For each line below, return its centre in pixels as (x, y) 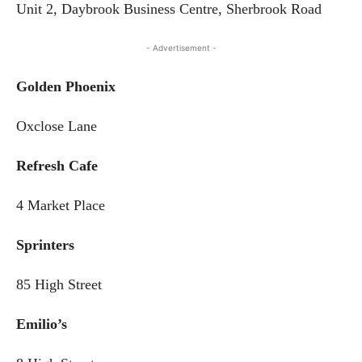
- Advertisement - (181, 47)
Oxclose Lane (57, 126)
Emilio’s (46, 324)
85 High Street (59, 284)
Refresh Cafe (57, 165)
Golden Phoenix (66, 86)
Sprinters (45, 244)
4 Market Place (61, 205)
